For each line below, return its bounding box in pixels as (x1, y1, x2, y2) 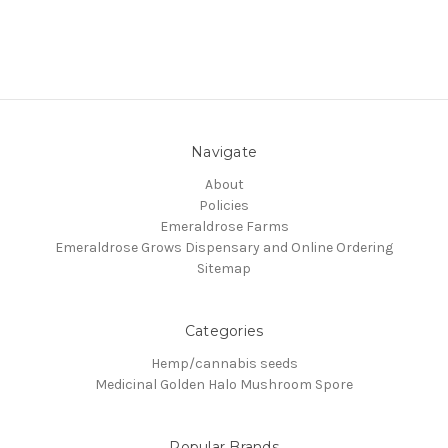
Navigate (191, 142, 257, 161)
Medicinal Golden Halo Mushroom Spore (95, 375, 353, 393)
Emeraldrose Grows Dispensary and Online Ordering (55, 238, 393, 256)
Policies (199, 196, 249, 214)
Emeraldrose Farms (159, 217, 289, 235)
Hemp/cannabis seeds (150, 354, 298, 372)
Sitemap (197, 259, 251, 277)
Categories (184, 321, 264, 340)
